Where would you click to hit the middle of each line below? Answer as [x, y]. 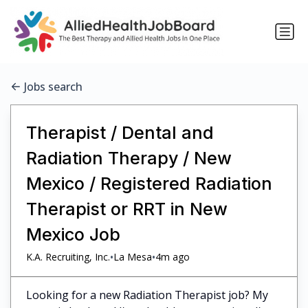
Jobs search [53, 87]
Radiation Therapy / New [129, 158]
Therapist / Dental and [120, 132]
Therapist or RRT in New [126, 209]
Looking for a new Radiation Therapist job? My [147, 295]
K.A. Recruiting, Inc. [68, 257]
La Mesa [132, 257]
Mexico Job [73, 234]
